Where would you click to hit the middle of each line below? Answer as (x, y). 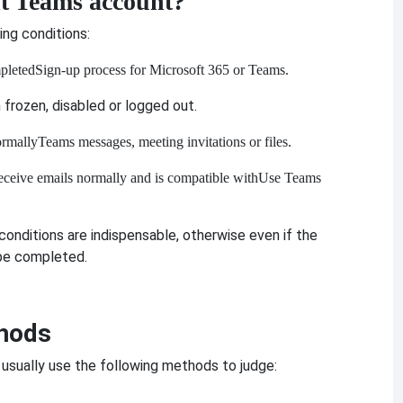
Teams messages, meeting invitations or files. (165, 142)
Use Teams (290, 178)
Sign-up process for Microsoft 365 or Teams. (162, 70)
